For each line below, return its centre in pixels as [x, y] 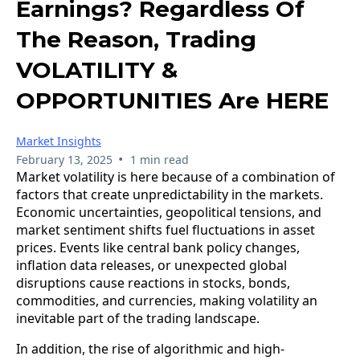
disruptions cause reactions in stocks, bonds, [153, 282]
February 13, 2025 [64, 159]
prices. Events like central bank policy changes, [158, 247]
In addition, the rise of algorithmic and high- [150, 348]
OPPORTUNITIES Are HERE [172, 100]
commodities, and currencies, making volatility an [167, 300]
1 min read [159, 159]
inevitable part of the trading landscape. [138, 318]
